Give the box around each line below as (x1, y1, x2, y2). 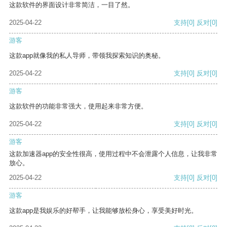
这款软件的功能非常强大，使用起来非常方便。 (9, 102, 147, 110)
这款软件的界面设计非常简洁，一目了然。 (9, 1, 134, 9)
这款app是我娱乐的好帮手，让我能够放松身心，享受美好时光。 (9, 207, 198, 215)
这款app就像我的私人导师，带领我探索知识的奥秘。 (9, 52, 165, 60)
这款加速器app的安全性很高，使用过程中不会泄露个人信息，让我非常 (9, 150, 217, 158)
